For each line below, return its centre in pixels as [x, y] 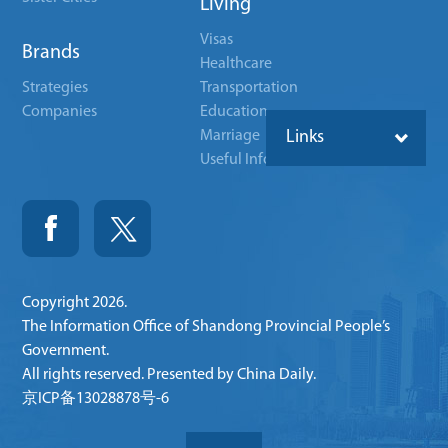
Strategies [55, 88]
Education [234, 112]
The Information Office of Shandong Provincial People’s [206, 327]
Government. [66, 351]
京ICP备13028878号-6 [96, 399]
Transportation [249, 88]
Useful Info [236, 160]
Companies [60, 112]
